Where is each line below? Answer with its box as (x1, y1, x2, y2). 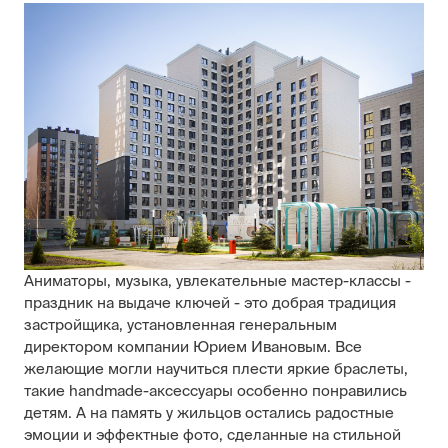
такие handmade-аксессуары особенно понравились (24, 381, 407, 399)
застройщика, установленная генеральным (24, 315, 337, 333)
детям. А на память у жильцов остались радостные (24, 403, 394, 421)
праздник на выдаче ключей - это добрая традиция (24, 293, 396, 311)
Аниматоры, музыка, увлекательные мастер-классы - (24, 271, 411, 289)
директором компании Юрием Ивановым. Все (24, 337, 362, 355)
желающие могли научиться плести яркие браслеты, (24, 359, 408, 377)
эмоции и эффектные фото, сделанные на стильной (24, 425, 401, 443)
